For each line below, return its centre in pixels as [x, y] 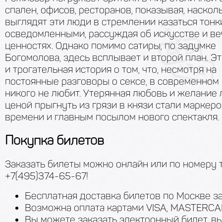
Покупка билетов [55, 140]
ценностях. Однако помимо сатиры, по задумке [111, 46]
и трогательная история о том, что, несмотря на [111, 69]
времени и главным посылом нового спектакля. [112, 117]
